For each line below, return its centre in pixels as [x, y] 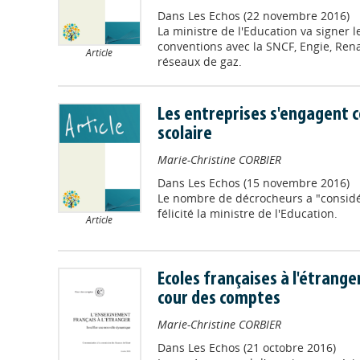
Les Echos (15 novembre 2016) [268, 182]
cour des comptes [219, 299]
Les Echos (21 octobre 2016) [262, 347]
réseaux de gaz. [199, 61]
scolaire [184, 134]
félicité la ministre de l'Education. [247, 213]
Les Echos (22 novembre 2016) [268, 15]
